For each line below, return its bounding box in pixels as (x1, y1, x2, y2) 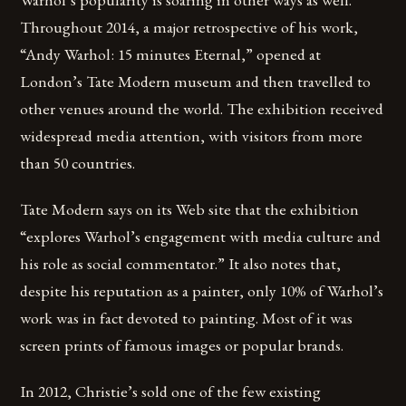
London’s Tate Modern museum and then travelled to (20, 70, 372, 92)
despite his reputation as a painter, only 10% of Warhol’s (20, 279, 384, 301)
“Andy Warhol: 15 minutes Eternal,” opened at (20, 43, 322, 64)
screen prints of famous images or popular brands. (20, 333, 344, 355)
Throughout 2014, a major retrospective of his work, (20, 15, 359, 37)
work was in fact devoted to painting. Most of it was (20, 306, 353, 328)
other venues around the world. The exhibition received (20, 97, 384, 119)
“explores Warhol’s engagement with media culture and (20, 225, 382, 246)
